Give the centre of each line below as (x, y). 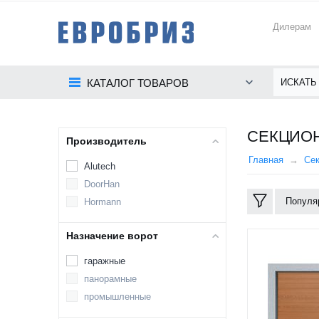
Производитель (106, 141)
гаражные (105, 261)
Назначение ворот (112, 236)
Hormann (103, 202)
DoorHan (102, 184)
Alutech (100, 166)
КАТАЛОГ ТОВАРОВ (138, 83)
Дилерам (292, 27)
